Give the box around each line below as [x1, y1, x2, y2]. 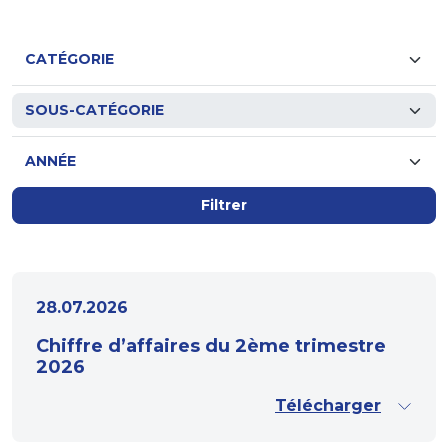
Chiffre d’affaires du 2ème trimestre [36, 335, 386, 357]
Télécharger [275, 396, 381, 415]
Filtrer [201, 196, 247, 214]
